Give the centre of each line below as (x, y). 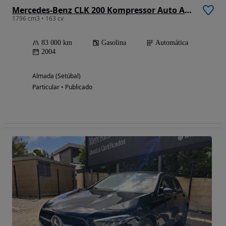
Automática (172, 43)
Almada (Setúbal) (56, 76)
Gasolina (114, 43)
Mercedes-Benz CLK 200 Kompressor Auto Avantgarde (188, 10)
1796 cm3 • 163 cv (38, 19)
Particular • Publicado (62, 87)
